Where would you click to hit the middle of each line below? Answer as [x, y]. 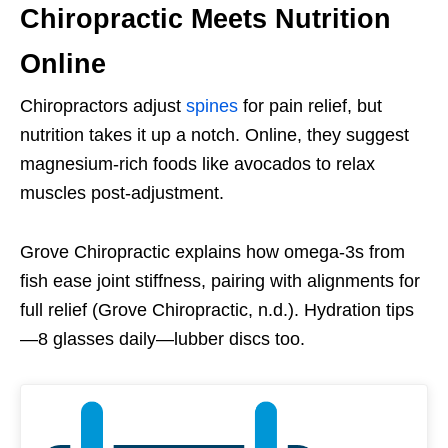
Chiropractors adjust [103, 106]
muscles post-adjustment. [122, 193]
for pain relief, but [310, 106]
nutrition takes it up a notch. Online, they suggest [214, 135]
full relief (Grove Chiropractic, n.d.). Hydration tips [217, 310]
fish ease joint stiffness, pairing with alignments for [220, 281]
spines [212, 106]
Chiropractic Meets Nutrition [205, 19]
